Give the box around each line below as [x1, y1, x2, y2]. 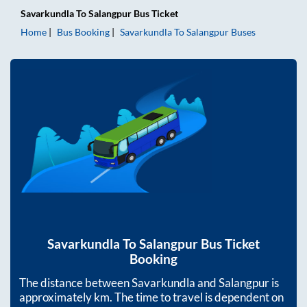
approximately [19, 290, 94, 305]
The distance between [19, 275, 132, 291]
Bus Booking [57, 26, 110, 38]
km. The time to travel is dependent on [94, 290, 284, 305]
